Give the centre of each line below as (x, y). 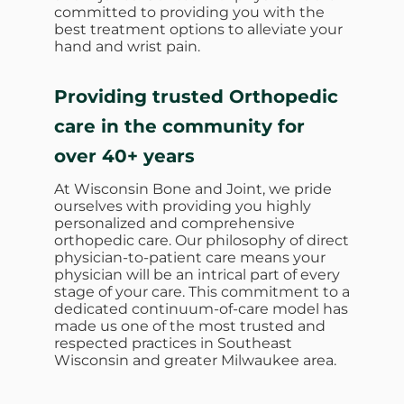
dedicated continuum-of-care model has (201, 308)
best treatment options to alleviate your (198, 29)
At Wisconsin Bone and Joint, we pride (193, 188)
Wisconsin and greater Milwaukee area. (195, 360)
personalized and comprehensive (174, 223)
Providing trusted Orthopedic (196, 96)
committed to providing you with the (189, 12)
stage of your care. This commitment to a (202, 291)
